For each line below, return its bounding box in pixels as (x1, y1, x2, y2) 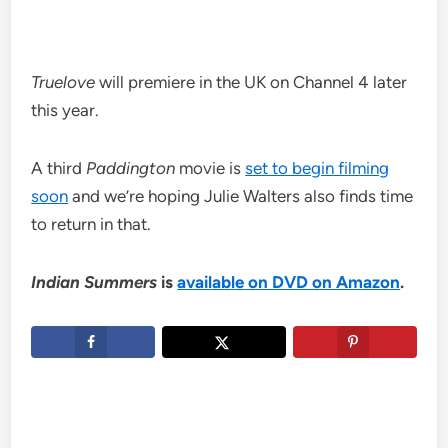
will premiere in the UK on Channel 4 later (95, 72, 408, 93)
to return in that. (31, 214, 152, 235)
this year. (31, 100, 100, 121)
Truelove (31, 72, 96, 93)
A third (31, 158, 87, 179)
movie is (175, 158, 246, 179)
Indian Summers (31, 272, 158, 293)
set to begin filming (245, 158, 390, 179)
